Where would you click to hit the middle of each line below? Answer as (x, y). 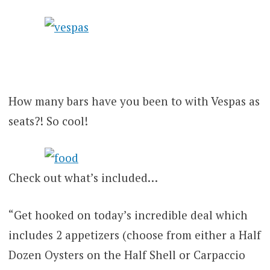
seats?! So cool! (48, 121)
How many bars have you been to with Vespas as (134, 101)
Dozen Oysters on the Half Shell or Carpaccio (127, 254)
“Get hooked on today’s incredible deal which (128, 215)
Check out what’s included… (83, 178)
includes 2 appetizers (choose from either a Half (134, 234)
